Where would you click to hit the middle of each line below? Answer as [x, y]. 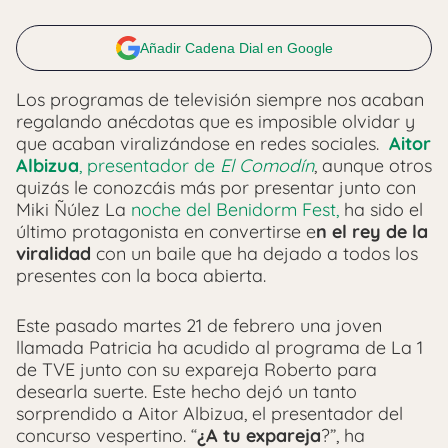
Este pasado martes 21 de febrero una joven [199, 326]
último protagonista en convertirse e [166, 232]
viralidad [53, 254]
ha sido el [381, 210]
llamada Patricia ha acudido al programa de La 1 [219, 348]
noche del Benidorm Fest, [235, 210]
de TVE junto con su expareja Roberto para [196, 370]
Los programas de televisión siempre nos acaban [220, 100]
